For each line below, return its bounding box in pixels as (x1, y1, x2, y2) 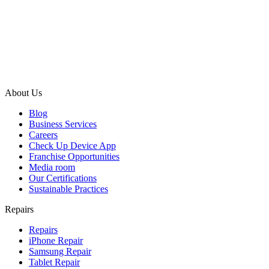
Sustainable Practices (29, 183, 108, 194)
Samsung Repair (29, 246, 91, 256)
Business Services (29, 118, 97, 129)
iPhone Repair (29, 235, 83, 246)
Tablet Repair (29, 256, 80, 267)
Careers (29, 129, 58, 140)
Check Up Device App (29, 140, 116, 151)
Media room (29, 162, 75, 172)
